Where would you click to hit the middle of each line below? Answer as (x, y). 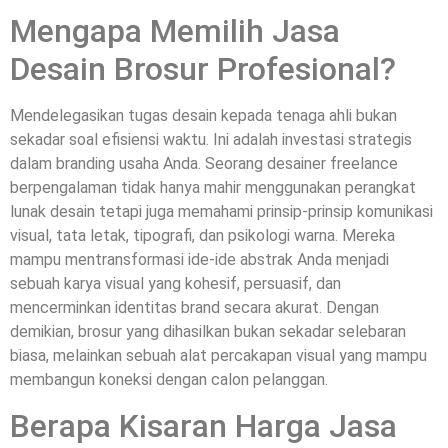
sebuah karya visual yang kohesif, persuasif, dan (175, 284)
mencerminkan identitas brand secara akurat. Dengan (194, 308)
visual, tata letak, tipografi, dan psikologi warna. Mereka (202, 236)
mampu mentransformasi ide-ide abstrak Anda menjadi (199, 260)
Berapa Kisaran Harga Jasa (203, 425)
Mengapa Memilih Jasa (175, 31)
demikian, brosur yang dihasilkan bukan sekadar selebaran (208, 332)
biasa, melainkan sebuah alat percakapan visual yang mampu (218, 356)
